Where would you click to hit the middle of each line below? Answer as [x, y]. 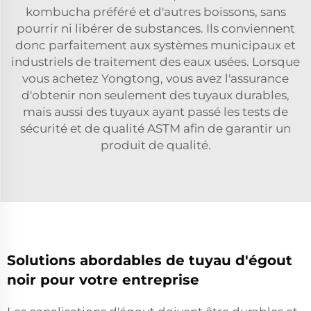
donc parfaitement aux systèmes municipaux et [155, 45]
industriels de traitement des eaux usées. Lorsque [155, 61]
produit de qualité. [155, 145]
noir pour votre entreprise [103, 279]
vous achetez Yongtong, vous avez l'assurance [155, 78]
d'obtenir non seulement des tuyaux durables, [155, 95]
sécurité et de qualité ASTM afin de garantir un [155, 128]
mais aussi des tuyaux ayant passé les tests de [155, 111]
